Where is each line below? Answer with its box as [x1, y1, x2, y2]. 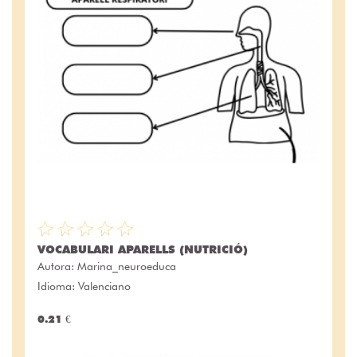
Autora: [37, 260, 77, 273]
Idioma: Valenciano [37, 280, 131, 293]
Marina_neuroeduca [77, 260, 176, 273]
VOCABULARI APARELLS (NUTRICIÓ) [37, 243, 248, 257]
